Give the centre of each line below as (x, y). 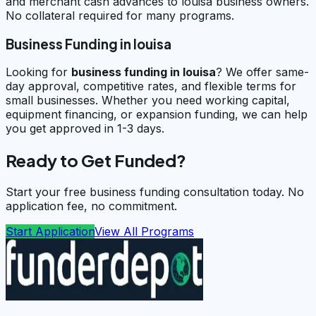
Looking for (38, 72)
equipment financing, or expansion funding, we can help (157, 115)
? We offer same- (262, 72)
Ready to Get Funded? (96, 160)
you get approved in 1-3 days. (85, 129)
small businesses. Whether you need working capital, (148, 101)
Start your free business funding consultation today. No (155, 192)
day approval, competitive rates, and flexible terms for (151, 86)
